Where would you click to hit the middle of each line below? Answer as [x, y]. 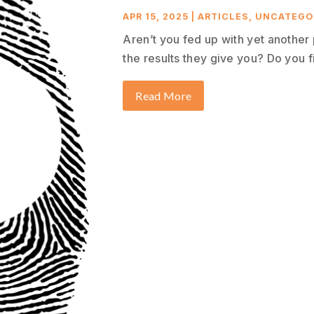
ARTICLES [224, 16]
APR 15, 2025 [156, 16]
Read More [164, 95]
